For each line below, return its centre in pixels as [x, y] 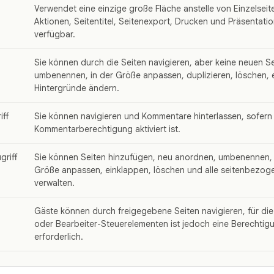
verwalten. [54, 183]
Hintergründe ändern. [77, 88]
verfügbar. [55, 35]
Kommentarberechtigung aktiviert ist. [107, 129]
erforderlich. [59, 237]
